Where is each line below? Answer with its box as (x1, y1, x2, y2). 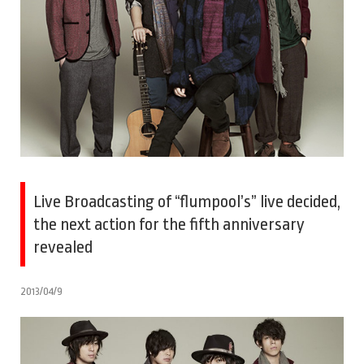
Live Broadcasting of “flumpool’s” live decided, (33, 191, 340, 211)
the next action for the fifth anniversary (33, 214, 305, 234)
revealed (33, 236, 93, 257)
